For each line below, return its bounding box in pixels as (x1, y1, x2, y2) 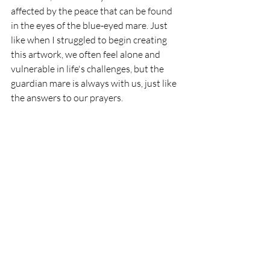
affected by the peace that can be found (11, 5, 174, 17)
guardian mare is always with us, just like (11, 77, 178, 90)
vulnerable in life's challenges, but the (11, 63, 166, 75)
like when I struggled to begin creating (11, 34, 169, 46)
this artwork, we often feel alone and (11, 48, 162, 61)
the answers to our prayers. (11, 92, 125, 104)
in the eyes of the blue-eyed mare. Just (11, 19, 169, 32)
